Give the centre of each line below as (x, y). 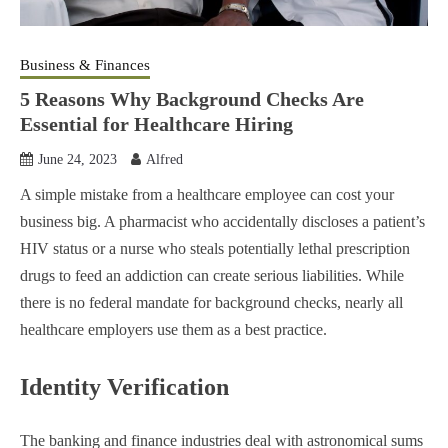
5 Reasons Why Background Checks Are (192, 98)
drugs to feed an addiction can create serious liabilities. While (212, 275)
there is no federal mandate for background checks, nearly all (211, 302)
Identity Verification (124, 386)
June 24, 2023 (77, 159)
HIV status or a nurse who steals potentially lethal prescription (215, 248)
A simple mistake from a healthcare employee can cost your (207, 194)
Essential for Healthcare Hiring (156, 123)
